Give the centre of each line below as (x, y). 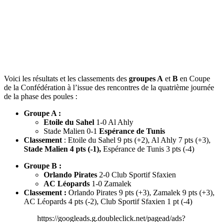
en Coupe (194, 79)
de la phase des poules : (41, 96)
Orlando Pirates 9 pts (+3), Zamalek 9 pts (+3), (140, 193)
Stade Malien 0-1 (70, 131)
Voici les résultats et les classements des (66, 79)
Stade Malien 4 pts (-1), (63, 149)
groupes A (146, 79)
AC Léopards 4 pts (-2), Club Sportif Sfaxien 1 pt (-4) (108, 201)
